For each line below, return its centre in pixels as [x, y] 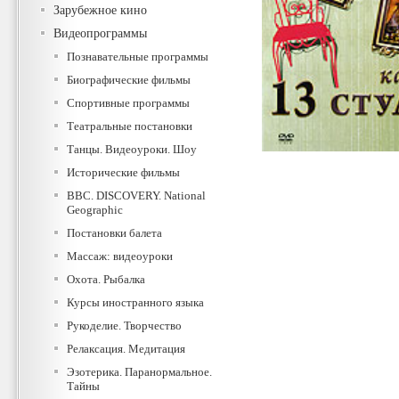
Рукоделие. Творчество [124, 326]
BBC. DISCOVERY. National [136, 195]
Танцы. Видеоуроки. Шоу [132, 149]
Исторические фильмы [123, 172]
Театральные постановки [130, 126]
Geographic [95, 210]
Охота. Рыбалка [106, 279]
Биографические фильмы [129, 80]
